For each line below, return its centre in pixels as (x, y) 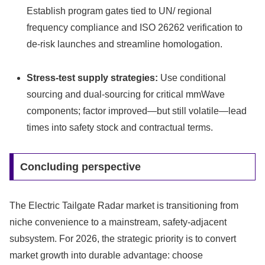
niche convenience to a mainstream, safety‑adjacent (118, 222)
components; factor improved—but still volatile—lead (137, 111)
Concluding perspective (80, 167)
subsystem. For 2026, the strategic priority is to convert (123, 238)
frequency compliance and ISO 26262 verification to (135, 28)
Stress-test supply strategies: (93, 78)
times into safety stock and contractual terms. (120, 128)
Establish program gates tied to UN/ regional (119, 11)
